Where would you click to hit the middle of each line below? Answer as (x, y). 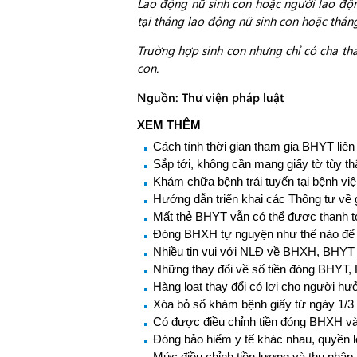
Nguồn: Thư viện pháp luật (210, 97)
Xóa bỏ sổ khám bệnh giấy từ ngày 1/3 (253, 304)
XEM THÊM (169, 125)
